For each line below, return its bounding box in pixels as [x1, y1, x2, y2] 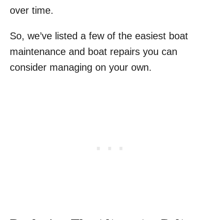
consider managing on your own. [10, 62, 152, 73]
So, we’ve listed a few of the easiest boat [10, 30, 188, 42]
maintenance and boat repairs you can [10, 46, 177, 57]
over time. [10, 5, 54, 16]
